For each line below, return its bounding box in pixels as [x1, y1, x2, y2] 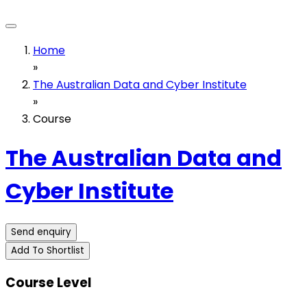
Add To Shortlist [11, 243, 84, 257]
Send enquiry [11, 225, 71, 238]
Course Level [5, 273, 91, 292]
